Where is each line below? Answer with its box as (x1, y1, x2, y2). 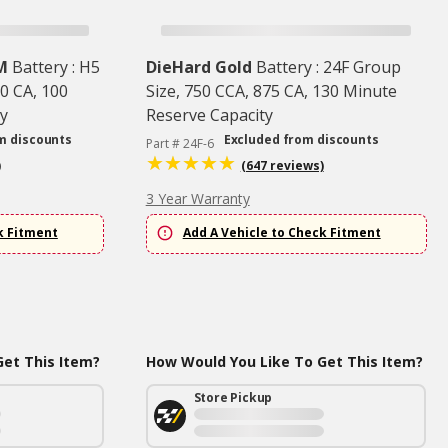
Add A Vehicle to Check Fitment (182, 224, 381, 242)
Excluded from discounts (223, 131, 379, 149)
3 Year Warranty (145, 189, 250, 209)
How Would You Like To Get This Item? (145, 352, 423, 372)
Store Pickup (193, 389, 273, 407)
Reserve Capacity (145, 104, 273, 127)
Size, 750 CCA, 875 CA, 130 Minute (145, 80, 397, 103)
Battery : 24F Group (255, 56, 401, 79)
